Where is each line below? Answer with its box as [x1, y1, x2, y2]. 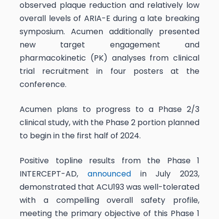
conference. [20, 78, 66, 90]
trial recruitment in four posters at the [20, 65, 199, 77]
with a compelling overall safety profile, [20, 194, 199, 206]
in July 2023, [131, 168, 199, 179]
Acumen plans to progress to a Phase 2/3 [20, 103, 199, 115]
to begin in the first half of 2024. [20, 130, 141, 141]
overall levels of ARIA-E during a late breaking [20, 12, 199, 24]
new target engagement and [20, 39, 199, 50]
